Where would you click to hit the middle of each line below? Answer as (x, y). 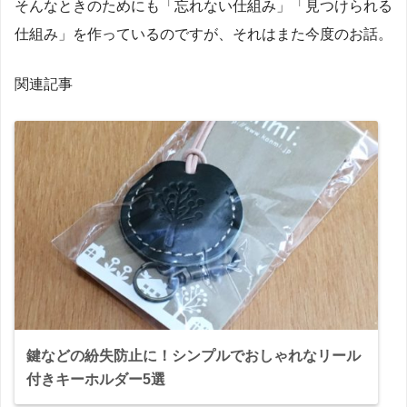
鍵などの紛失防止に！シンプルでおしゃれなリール (194, 356)
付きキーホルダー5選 (96, 379)
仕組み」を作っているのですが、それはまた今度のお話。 (203, 33)
